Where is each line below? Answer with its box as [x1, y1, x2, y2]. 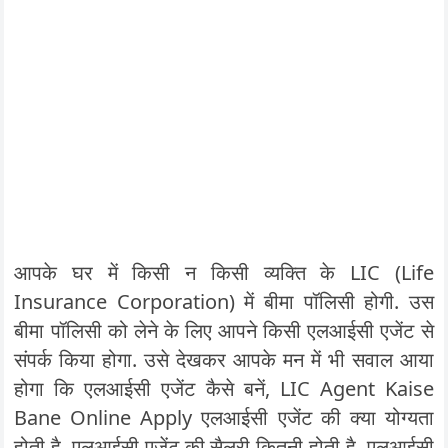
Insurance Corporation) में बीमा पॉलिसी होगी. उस [14, 288, 434, 315]
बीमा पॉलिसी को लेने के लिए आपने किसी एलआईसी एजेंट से [14, 317, 434, 344]
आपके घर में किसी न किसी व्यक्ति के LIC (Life [14, 259, 434, 286]
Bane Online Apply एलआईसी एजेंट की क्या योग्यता [14, 404, 434, 431]
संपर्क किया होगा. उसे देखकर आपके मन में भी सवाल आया [14, 346, 434, 373]
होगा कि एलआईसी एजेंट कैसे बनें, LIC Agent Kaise [14, 375, 434, 402]
